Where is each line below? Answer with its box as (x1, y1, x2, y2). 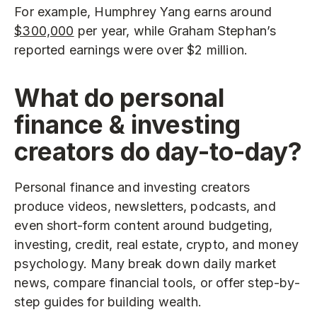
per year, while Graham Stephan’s (74, 23, 277, 39)
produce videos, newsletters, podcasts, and (14, 199, 276, 214)
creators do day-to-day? (14, 137, 303, 167)
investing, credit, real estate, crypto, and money (14, 237, 299, 253)
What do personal (14, 83, 225, 113)
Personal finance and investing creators (14, 180, 250, 195)
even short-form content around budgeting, (14, 218, 273, 234)
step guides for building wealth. (14, 294, 202, 310)
